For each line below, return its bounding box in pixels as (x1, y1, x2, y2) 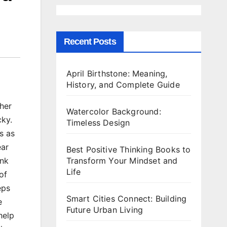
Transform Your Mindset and (66, 155, 178, 166)
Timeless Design (66, 117, 130, 128)
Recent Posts (63, 36, 116, 47)
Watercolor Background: (66, 106, 161, 117)
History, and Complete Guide (66, 79, 180, 90)
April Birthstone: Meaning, (66, 68, 168, 79)
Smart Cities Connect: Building (66, 193, 187, 204)
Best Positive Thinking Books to (66, 144, 191, 155)
